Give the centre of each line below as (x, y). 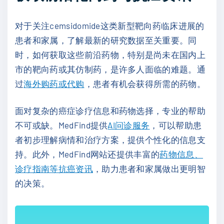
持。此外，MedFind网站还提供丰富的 (87, 154)
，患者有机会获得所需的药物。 (145, 83)
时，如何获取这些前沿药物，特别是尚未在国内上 (110, 54)
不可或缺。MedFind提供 (61, 125)
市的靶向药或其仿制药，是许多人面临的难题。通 (110, 69)
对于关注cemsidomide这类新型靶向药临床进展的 (110, 25)
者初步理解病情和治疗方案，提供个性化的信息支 (110, 140)
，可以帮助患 (176, 125)
